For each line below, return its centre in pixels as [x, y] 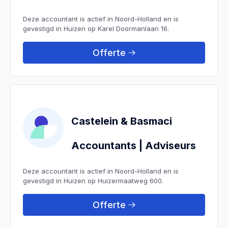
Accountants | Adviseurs [134, 145]
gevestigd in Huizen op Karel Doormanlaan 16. [96, 28]
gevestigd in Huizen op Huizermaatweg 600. [93, 180]
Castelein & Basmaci [122, 121]
